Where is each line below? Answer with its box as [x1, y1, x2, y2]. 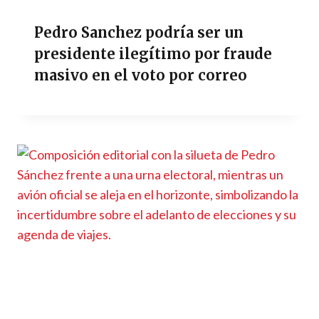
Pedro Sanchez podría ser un [34, 23, 244, 41]
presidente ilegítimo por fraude [34, 44, 272, 63]
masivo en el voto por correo [34, 66, 247, 84]
